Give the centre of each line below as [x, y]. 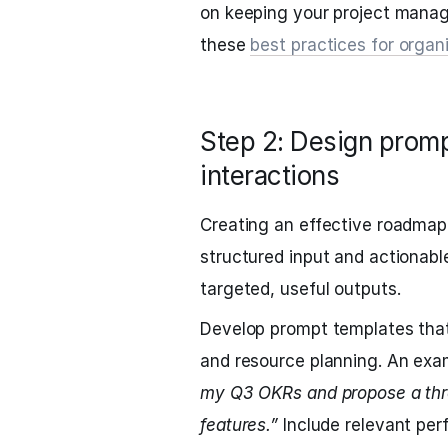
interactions [269, 175]
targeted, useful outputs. [300, 289]
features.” [239, 425]
